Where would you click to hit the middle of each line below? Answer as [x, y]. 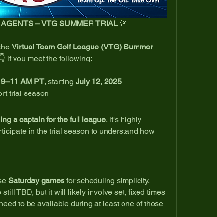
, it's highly [124, 119]
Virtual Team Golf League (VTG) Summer [82, 46]
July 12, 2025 [99, 81]
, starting [60, 81]
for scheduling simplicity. [107, 180]
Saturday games [36, 180]
